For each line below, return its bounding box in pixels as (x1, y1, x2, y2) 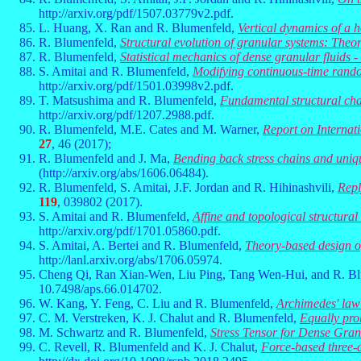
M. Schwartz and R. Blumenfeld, (39, 326, 210, 339)
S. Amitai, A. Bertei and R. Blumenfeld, (39, 239, 245, 252)
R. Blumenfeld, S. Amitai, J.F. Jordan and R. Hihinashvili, (39, 180, 338, 194)
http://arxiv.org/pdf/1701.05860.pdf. (39, 224, 221, 238)
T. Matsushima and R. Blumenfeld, (39, 93, 220, 107)
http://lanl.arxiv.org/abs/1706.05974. (39, 253, 222, 267)
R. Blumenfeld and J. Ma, (39, 151, 173, 165)
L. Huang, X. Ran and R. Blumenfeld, (39, 21, 238, 35)
